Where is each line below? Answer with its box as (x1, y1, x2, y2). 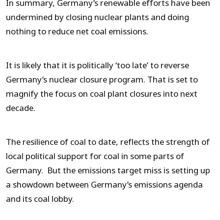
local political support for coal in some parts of (6, 150, 184, 163)
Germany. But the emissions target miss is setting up (6, 164, 210, 177)
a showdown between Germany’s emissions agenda (6, 178, 203, 191)
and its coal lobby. (6, 192, 74, 205)
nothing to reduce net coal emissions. (6, 25, 148, 38)
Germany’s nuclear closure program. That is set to (6, 73, 198, 86)
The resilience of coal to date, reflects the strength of (6, 136, 210, 148)
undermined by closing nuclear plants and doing (6, 11, 189, 24)
